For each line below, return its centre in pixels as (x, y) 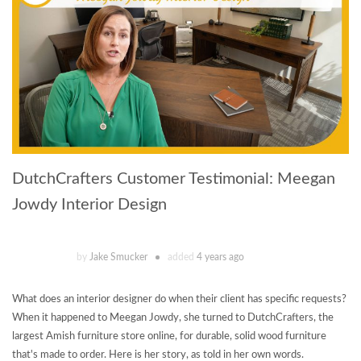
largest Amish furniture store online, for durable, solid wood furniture (169, 337)
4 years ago (220, 257)
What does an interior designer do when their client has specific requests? (179, 300)
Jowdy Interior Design (89, 205)
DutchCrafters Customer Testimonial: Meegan (174, 179)
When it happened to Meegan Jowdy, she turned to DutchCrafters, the (173, 318)
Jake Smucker (118, 257)
